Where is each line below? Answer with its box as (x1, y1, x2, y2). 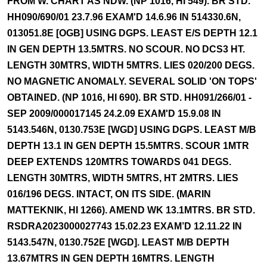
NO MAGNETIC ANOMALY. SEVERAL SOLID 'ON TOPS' (7, 76, 257, 86)
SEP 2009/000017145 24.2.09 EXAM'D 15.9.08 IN (7, 108, 221, 119)
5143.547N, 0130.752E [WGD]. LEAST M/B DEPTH (7, 237, 229, 247)
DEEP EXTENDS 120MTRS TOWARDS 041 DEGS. (7, 157, 231, 167)
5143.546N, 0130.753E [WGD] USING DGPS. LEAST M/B (7, 125, 256, 135)
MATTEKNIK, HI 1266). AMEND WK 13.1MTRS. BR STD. (7, 205, 255, 215)
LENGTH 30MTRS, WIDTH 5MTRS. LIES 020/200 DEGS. (7, 60, 254, 70)
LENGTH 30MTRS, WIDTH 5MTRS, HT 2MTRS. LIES (7, 173, 238, 183)
